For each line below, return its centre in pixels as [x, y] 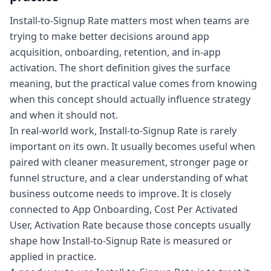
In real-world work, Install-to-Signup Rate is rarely [123, 131]
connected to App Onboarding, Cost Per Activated [124, 209]
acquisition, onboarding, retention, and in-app [115, 52]
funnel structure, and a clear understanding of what [129, 178]
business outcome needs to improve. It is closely [120, 194]
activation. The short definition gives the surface [120, 68]
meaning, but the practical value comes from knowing [133, 83]
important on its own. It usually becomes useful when [132, 146]
